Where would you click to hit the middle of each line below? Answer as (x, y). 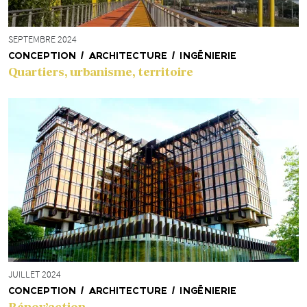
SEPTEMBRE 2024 (42, 39)
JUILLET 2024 (35, 274)
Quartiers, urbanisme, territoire (101, 72)
